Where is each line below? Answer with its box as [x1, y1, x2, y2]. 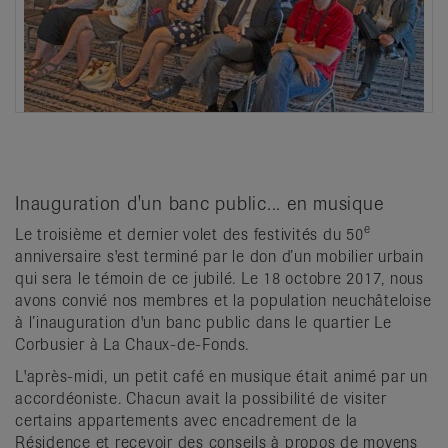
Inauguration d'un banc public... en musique [15, 190, 384, 215]
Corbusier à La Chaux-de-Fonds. [15, 333, 249, 355]
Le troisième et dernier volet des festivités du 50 [15, 223, 364, 245]
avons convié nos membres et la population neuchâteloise [15, 289, 432, 311]
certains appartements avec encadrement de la [15, 409, 358, 431]
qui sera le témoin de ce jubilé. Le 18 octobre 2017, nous [15, 267, 424, 289]
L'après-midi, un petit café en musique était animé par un [15, 365, 428, 387]
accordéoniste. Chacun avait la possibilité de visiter [15, 387, 387, 409]
